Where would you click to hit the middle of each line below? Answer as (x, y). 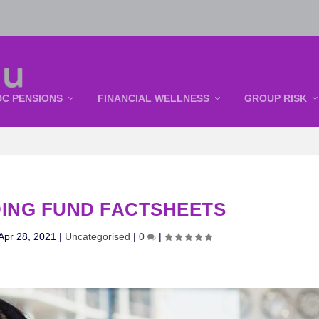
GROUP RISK (276, 98)
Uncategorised (97, 237)
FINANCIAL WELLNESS (154, 98)
